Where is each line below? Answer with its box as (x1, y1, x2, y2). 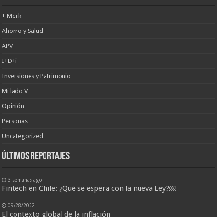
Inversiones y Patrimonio (2, 72, 71, 80)
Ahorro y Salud (2, 27, 44, 35)
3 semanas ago (8, 177, 43, 183)
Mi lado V (2, 87, 28, 95)
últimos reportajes (2, 151, 70, 163)
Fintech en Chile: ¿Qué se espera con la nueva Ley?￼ (2, 184, 177, 193)
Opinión (2, 102, 25, 110)
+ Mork (2, 12, 22, 20)
